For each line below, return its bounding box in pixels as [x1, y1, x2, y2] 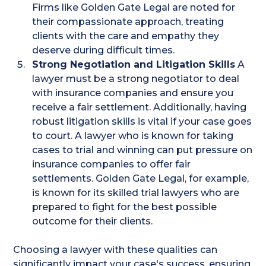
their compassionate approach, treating [32, 16, 224, 28]
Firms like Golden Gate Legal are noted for [32, 2, 236, 14]
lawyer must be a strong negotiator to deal [32, 73, 240, 85]
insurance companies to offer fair [32, 159, 191, 170]
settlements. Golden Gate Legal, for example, [32, 173, 249, 185]
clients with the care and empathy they [32, 30, 220, 42]
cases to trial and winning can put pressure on [32, 144, 253, 156]
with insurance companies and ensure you [32, 87, 234, 99]
